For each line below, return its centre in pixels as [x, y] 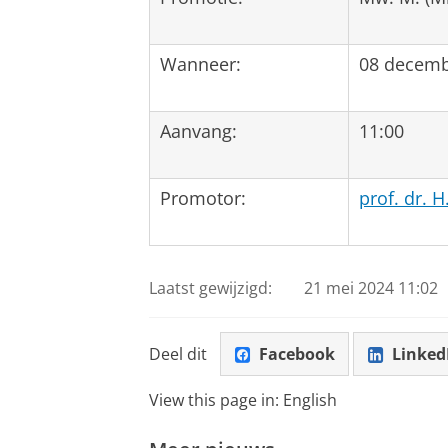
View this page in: [216, 400]
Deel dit [178, 353]
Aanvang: [198, 130]
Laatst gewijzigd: [210, 288]
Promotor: [203, 197]
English [310, 400]
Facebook [296, 353]
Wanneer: [200, 63]
